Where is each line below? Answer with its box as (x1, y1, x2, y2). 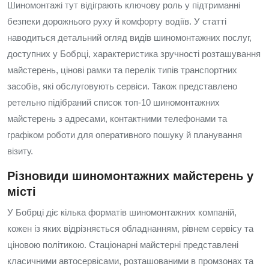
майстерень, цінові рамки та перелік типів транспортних (7, 65, 237, 75)
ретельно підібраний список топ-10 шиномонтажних (7, 97, 220, 107)
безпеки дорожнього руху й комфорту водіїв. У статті (7, 16, 226, 26)
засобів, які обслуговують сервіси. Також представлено (7, 81, 237, 91)
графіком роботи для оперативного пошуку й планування (7, 130, 242, 140)
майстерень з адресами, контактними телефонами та (7, 113, 227, 124)
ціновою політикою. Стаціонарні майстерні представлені (7, 240, 238, 250)
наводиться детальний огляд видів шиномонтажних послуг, (7, 32, 252, 43)
